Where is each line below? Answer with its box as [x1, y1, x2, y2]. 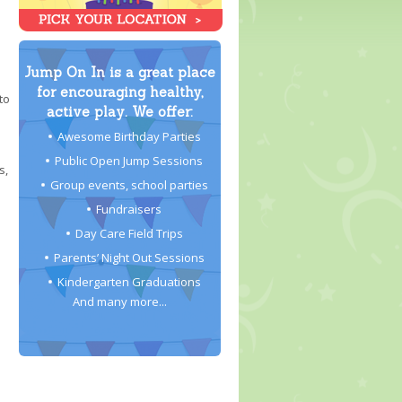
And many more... [73, 293, 167, 310]
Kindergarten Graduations [57, 274, 201, 290]
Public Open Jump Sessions [55, 153, 203, 169]
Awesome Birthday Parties [57, 128, 201, 144]
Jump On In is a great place [24, 64, 215, 81]
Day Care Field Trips [74, 225, 183, 241]
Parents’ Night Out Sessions [53, 249, 205, 266]
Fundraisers [96, 201, 162, 217]
